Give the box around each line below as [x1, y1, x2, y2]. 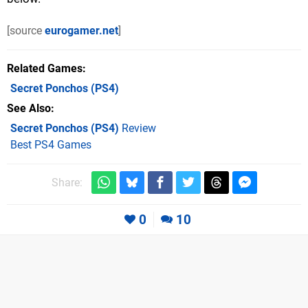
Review [119, 122, 156, 135]
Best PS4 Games [10, 138, 91, 152]
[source [7, 24, 45, 38]
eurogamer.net [45, 24, 118, 38]
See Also [7, 102, 51, 115]
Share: [51, 176, 82, 190]
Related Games [7, 62, 82, 76]
